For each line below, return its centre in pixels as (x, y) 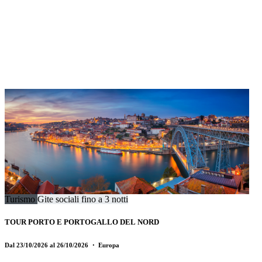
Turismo (21, 199)
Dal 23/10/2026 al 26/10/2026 (47, 245)
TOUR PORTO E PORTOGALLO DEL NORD (82, 222)
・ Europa (105, 245)
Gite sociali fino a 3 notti (83, 199)
